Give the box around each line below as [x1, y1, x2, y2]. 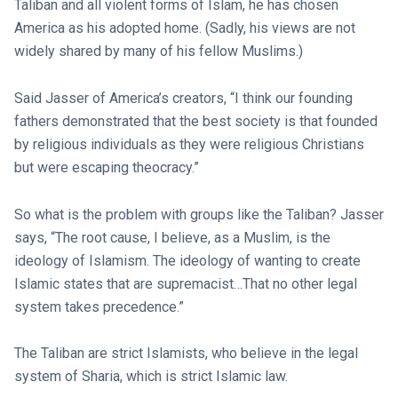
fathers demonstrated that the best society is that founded [13, 112, 378, 130]
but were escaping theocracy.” [13, 158, 199, 176]
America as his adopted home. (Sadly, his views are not [13, 20, 355, 37]
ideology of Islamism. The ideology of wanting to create [13, 251, 361, 269]
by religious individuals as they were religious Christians [13, 135, 364, 153]
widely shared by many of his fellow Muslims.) [13, 43, 303, 60]
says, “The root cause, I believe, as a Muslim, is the [13, 228, 330, 246]
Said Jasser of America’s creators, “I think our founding [13, 89, 353, 107]
